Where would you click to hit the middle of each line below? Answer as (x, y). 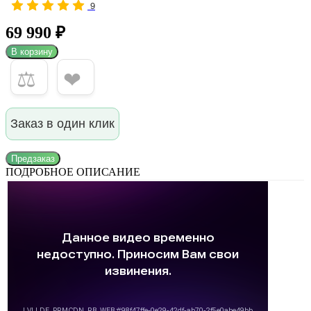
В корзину (32, 52)
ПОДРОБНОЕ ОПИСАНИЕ (73, 172)
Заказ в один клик (62, 124)
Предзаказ (33, 159)
